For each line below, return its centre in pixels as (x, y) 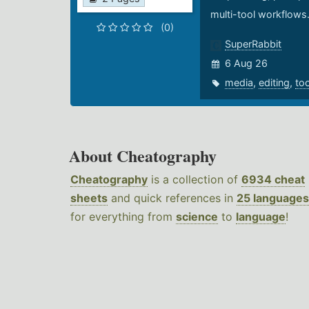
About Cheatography (143, 156)
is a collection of (195, 180)
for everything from (123, 217)
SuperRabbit (253, 44)
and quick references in (172, 198)
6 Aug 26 (246, 63)
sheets (89, 198)
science (197, 217)
